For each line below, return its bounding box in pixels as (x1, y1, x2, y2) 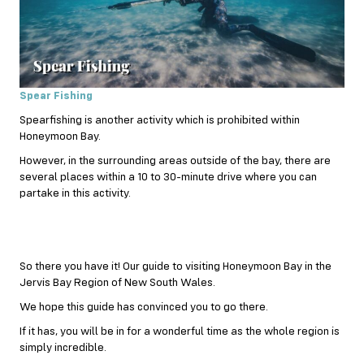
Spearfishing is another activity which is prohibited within (19, 115, 300, 127)
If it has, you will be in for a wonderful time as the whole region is (19, 326, 340, 338)
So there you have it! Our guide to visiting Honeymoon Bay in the (19, 261, 331, 273)
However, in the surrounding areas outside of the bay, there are (19, 155, 331, 167)
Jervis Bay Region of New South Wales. (19, 277, 215, 289)
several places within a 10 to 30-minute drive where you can (19, 171, 317, 184)
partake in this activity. (19, 188, 131, 200)
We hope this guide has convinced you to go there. (19, 301, 268, 314)
